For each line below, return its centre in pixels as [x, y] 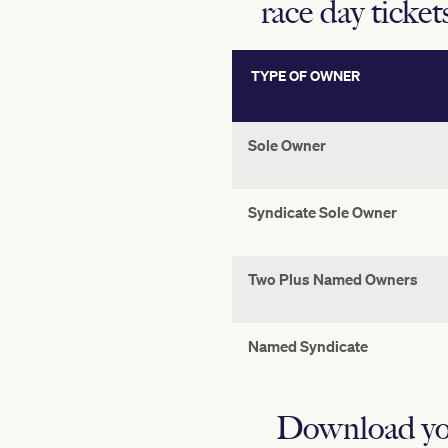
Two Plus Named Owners [334, 279]
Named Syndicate [308, 346]
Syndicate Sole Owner [322, 212]
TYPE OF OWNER [304, 75]
